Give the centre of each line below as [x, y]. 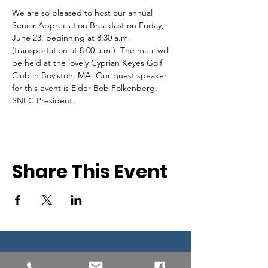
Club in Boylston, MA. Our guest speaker [91, 75]
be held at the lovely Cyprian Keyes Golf [88, 63]
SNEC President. [43, 100]
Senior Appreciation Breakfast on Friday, [89, 25]
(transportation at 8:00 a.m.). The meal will [92, 50]
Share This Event [90, 172]
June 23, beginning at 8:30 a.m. [72, 38]
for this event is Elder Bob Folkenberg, [86, 88]
